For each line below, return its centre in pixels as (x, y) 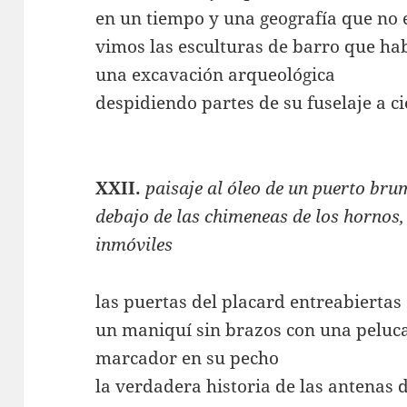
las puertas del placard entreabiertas (249, 301)
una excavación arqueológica (216, 74)
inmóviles (134, 244)
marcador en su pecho (188, 357)
